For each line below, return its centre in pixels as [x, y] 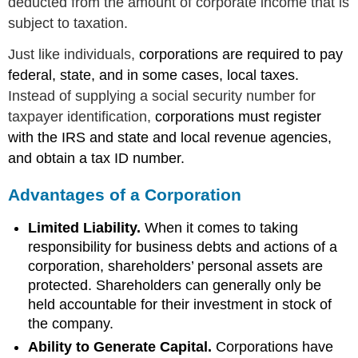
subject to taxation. [68, 24]
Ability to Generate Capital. [120, 346]
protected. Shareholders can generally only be [175, 286]
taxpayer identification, [80, 117]
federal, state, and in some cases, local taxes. [154, 75]
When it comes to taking [222, 228]
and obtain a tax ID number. [97, 158]
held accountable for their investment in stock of [180, 305]
